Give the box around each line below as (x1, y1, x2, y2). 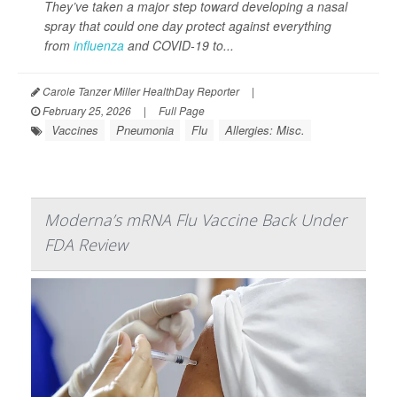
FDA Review (44, 234, 128, 256)
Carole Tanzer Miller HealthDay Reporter (40, 83, 239, 99)
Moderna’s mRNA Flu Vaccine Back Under (44, 209, 346, 231)
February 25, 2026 (40, 103, 131, 119)
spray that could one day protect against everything (44, 17, 331, 35)
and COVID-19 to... (124, 36, 234, 55)
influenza (74, 36, 124, 55)
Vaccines (51, 121, 98, 139)
